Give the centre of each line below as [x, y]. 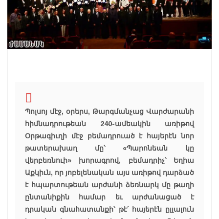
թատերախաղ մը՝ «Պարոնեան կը [109, 148]
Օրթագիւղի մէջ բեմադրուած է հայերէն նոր [109, 136]
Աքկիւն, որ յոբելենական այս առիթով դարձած [109, 173]
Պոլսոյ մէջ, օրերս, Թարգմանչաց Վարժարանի [109, 112]
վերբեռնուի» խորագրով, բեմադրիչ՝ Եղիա [109, 161]
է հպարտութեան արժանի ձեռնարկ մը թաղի [109, 185]
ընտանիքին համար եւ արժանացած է [109, 197]
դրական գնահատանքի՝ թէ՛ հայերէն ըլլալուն [109, 209]
